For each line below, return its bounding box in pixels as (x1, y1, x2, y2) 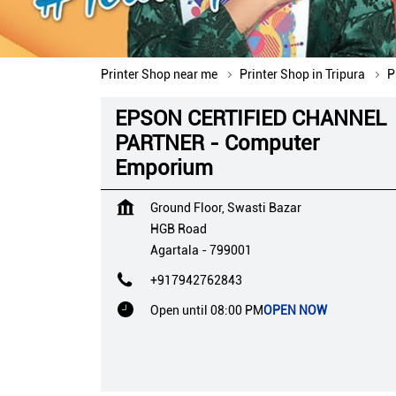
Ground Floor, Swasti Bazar (150, 200, 301, 215)
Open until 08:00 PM (150, 302, 263, 317)
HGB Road (150, 221, 207, 236)
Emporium (115, 155, 213, 180)
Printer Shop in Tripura (240, 66, 365, 81)
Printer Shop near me (101, 66, 217, 81)
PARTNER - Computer (115, 130, 319, 156)
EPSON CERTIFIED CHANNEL (115, 105, 386, 131)
